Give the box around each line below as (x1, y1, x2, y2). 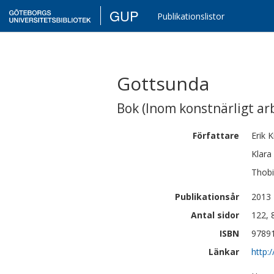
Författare (193, 130, 239, 141)
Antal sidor (191, 209, 239, 221)
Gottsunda (117, 71, 209, 96)
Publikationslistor (157, 10, 225, 22)
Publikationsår (175, 191, 239, 202)
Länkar (209, 246, 239, 257)
